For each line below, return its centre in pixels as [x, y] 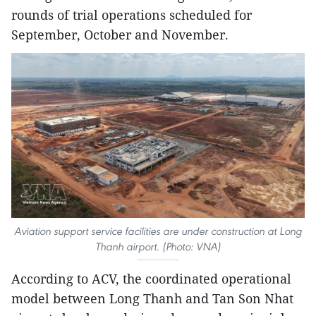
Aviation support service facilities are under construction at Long [158, 231]
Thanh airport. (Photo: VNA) [158, 247]
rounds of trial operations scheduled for [132, 14]
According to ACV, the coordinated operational [151, 279]
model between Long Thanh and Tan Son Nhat [152, 299]
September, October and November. [120, 34]
